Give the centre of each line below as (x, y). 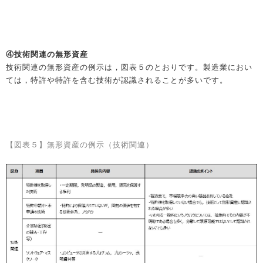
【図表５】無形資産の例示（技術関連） (80, 144)
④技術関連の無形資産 (47, 54)
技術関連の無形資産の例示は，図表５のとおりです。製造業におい (129, 67)
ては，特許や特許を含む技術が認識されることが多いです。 (117, 80)
